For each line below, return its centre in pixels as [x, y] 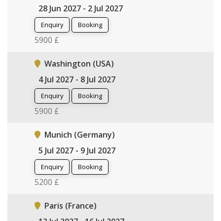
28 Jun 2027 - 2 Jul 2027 [81, 8]
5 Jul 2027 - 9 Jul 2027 [77, 150]
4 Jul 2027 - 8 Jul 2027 [77, 79]
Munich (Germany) [80, 134]
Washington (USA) [79, 63]
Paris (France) [71, 205]
